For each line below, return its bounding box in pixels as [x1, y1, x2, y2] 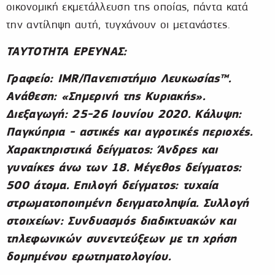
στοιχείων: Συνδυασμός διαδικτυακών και [6, 214, 236, 228]
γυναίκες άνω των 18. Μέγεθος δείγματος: [6, 160, 242, 175]
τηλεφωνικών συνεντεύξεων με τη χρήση [6, 231, 237, 246]
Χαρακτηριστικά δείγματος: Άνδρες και [6, 142, 218, 157]
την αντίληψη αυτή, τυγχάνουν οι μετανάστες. [6, 18, 230, 31]
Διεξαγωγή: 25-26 [6, 107, 107, 122]
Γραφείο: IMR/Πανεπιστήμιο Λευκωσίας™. [6, 71, 231, 86]
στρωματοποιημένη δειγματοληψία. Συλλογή [6, 196, 249, 211]
